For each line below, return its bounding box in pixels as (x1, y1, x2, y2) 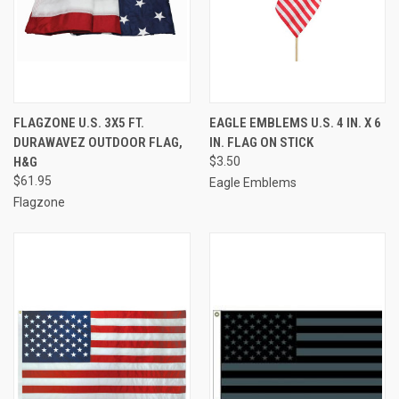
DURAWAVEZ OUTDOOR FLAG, (13, 134, 183, 151)
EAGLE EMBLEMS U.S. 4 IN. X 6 (208, 114, 381, 131)
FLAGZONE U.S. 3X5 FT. (13, 114, 144, 131)
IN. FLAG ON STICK (208, 134, 313, 151)
